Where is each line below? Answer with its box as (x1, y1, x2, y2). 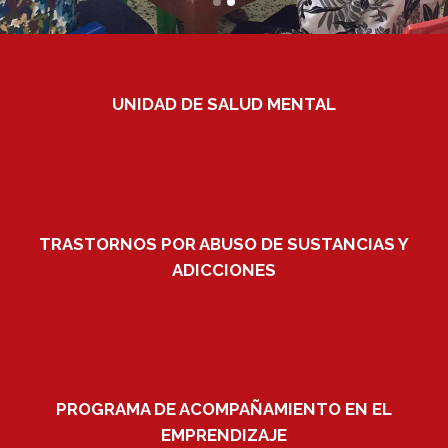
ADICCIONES (172, 259, 276, 280)
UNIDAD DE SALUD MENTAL (112, 93, 336, 114)
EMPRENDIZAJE (161, 425, 287, 446)
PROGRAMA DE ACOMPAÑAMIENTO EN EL (56, 399, 392, 420)
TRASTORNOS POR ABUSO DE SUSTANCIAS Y (39, 233, 409, 254)
